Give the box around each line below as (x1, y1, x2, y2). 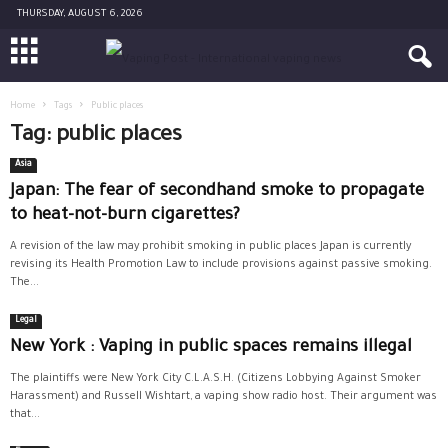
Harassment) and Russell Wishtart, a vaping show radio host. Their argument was (10, 391, 437, 403)
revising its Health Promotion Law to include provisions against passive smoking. (10, 259, 432, 271)
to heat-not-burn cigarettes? (10, 207, 240, 226)
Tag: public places (10, 125, 182, 149)
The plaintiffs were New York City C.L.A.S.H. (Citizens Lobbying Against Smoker (10, 373, 421, 385)
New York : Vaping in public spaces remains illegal (10, 339, 412, 358)
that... (10, 409, 40, 421)
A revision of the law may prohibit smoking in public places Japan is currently (10, 241, 411, 253)
